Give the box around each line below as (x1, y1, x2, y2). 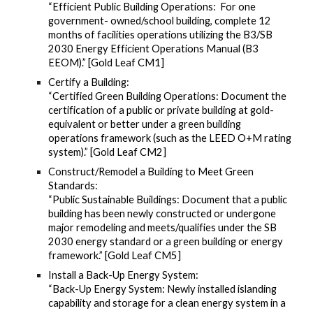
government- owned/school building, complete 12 (48, 15, 272, 27)
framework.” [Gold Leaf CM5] (48, 249, 182, 261)
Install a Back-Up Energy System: (48, 269, 199, 281)
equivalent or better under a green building (48, 118, 242, 130)
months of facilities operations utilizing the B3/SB (48, 29, 273, 41)
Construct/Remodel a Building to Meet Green (48, 166, 254, 177)
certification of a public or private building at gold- (48, 104, 275, 116)
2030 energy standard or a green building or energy (48, 235, 284, 247)
